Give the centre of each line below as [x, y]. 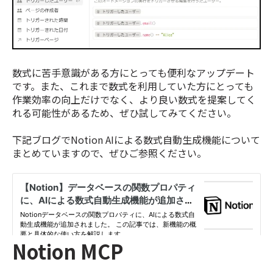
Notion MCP [68, 251]
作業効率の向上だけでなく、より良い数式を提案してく [134, 99]
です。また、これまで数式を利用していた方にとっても [133, 86]
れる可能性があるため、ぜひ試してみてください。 [124, 112]
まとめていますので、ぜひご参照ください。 [109, 153]
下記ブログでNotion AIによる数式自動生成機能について [136, 139]
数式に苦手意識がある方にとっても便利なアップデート [133, 72]
